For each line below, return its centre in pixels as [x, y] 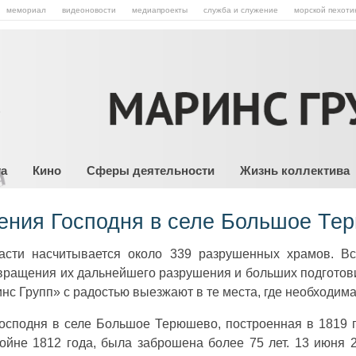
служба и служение [241, 10]
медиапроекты [160, 10]
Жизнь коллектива [295, 170]
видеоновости [89, 10]
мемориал [26, 10]
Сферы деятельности [151, 170]
